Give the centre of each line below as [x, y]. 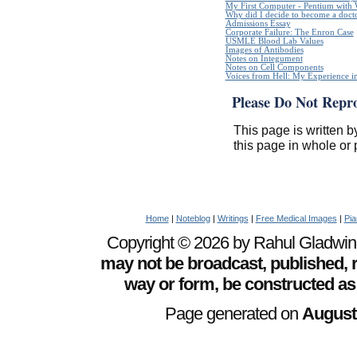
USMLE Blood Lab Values [274, 41]
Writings [233, 219]
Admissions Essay [258, 24]
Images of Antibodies [264, 50]
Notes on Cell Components [274, 68]
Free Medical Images [296, 219]
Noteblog [193, 219]
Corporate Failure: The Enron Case [289, 33]
